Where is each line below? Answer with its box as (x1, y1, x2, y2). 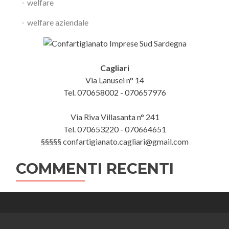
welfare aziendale (27, 17, 88, 27)
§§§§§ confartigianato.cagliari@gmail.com (41, 136, 189, 146)
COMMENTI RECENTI (16, 159, 174, 177)
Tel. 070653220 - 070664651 (63, 124, 166, 134)
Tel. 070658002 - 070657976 (63, 87, 166, 97)
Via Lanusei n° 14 (85, 75, 144, 85)
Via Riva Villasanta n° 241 (70, 111, 159, 122)
